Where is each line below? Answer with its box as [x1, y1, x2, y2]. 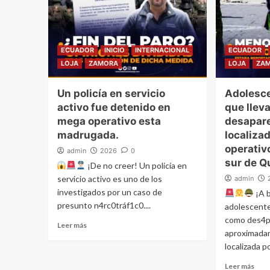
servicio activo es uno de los [57, 173, 162, 184]
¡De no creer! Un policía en [86, 160, 187, 171]
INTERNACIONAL [134, 45, 189, 54]
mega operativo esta [57, 115, 161, 127]
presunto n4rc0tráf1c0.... [57, 199, 151, 210]
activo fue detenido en [57, 101, 171, 113]
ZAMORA [88, 58, 118, 67]
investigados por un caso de [57, 186, 162, 197]
